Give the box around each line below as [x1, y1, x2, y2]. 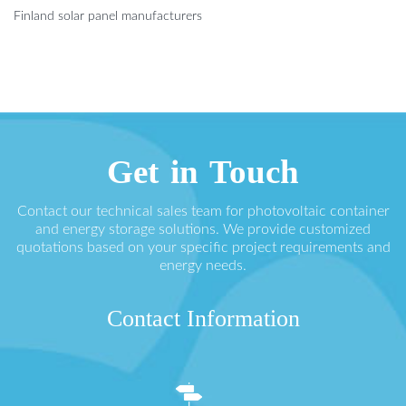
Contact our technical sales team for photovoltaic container [16, 203, 390, 218]
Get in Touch [107, 152, 299, 190]
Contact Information [106, 304, 300, 332]
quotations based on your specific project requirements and [15, 239, 391, 255]
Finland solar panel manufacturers [14, 9, 202, 23]
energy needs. [159, 257, 246, 273]
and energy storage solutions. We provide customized [35, 221, 371, 237]
